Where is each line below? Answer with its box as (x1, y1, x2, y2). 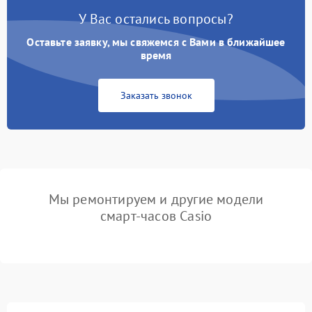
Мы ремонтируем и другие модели (48, 190, 264, 209)
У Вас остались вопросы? (79, 10, 233, 29)
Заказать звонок (120, 89, 192, 102)
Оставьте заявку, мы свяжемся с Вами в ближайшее (26, 35, 286, 49)
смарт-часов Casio (100, 207, 212, 226)
